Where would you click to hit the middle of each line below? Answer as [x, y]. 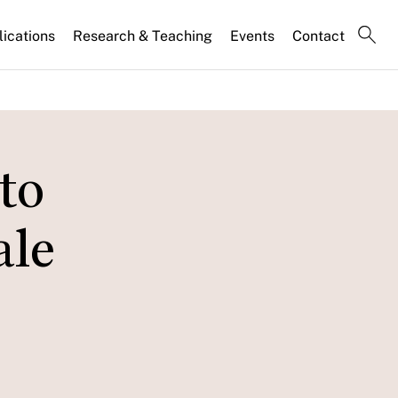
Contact [318, 36]
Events [252, 36]
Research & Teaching [143, 36]
